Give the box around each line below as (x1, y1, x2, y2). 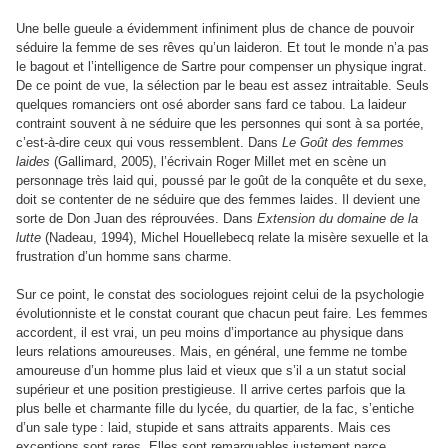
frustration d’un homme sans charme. (16, 249, 232, 265)
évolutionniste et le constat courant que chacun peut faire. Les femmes (16, 306, 428, 322)
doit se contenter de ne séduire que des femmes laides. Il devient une (16, 192, 420, 208)
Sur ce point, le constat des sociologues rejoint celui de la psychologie (16, 287, 424, 303)
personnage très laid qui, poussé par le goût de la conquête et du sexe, (16, 173, 427, 189)
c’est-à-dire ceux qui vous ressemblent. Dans (16, 135, 282, 151)
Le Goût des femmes (282, 135, 404, 151)
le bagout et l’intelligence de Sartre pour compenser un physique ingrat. (16, 59, 427, 75)
